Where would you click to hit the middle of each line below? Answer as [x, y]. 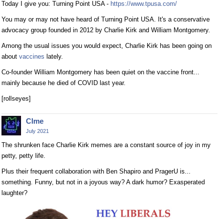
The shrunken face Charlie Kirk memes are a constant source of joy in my [106, 145]
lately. [54, 56]
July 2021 [37, 131]
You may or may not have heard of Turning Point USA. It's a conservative [106, 19]
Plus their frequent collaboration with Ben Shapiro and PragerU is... [96, 171]
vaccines [32, 56]
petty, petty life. [23, 155]
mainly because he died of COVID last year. [64, 83]
